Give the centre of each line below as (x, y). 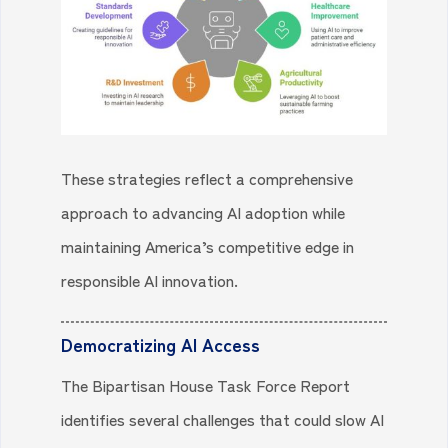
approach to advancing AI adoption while (203, 212)
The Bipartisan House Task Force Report (206, 385)
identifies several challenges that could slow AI (223, 419)
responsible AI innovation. (150, 280)
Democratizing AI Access (161, 344)
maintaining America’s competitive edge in (208, 246)
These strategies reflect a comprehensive (207, 178)
